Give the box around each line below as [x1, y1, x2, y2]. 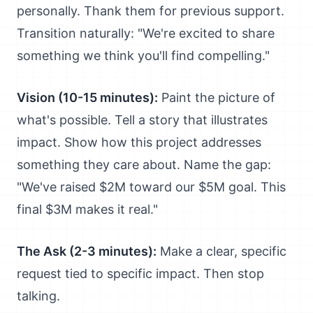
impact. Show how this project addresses [17, 135, 261, 150]
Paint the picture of [158, 90, 275, 105]
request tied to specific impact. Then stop [17, 266, 264, 281]
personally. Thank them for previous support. [17, 3, 284, 18]
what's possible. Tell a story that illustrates [17, 112, 268, 127]
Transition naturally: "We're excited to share [17, 26, 275, 41]
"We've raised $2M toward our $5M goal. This [17, 180, 286, 194]
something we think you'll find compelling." [17, 48, 270, 63]
